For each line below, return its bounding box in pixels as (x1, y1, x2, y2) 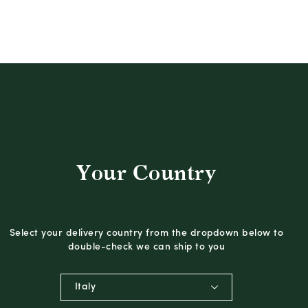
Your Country (76, 160, 217, 186)
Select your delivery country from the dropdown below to (9, 228, 284, 239)
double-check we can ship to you (67, 241, 225, 252)
